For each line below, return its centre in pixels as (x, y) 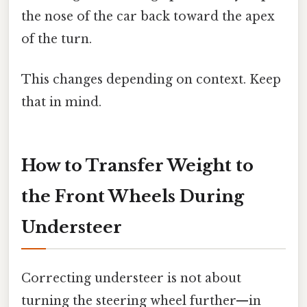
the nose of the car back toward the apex (148, 16)
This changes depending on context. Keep (151, 79)
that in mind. (61, 102)
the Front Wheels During (133, 196)
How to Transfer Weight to (137, 165)
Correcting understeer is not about (131, 279)
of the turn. (57, 39)
